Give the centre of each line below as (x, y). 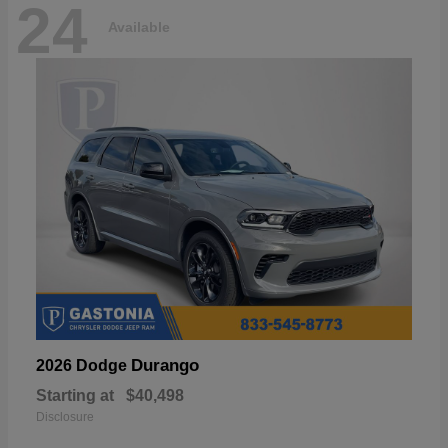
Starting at (75, 395)
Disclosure (65, 416)
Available (139, 27)
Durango (165, 365)
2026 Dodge (83, 365)
